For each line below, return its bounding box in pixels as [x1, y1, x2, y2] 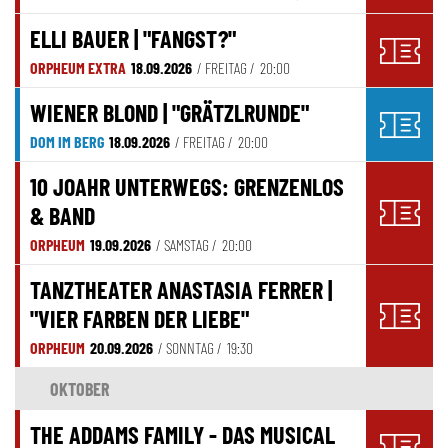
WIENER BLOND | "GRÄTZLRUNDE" [30, 98, 309, 128]
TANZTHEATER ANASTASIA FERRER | [30, 275, 332, 305]
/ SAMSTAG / [156, 235, 217, 255]
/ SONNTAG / [158, 338, 222, 358]
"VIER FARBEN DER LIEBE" [30, 304, 249, 334]
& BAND [30, 201, 95, 231]
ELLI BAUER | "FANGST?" [30, 24, 236, 54]
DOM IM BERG [30, 132, 104, 152]
